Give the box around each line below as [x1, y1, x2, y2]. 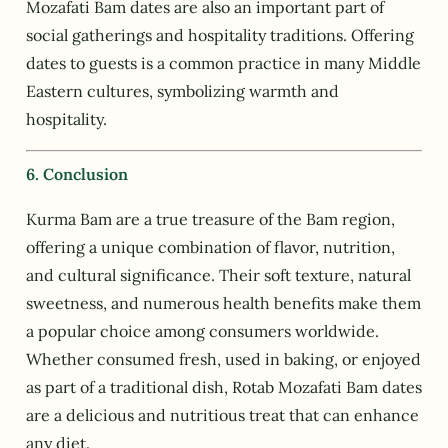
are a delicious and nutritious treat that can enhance [26, 405, 419, 426]
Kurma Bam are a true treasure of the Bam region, [26, 209, 395, 230]
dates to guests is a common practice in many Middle [26, 53, 421, 74]
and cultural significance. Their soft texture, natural [26, 265, 411, 286]
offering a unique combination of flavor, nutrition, [26, 237, 395, 258]
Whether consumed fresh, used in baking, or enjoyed [26, 349, 421, 370]
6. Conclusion [26, 164, 128, 185]
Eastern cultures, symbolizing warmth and [26, 81, 339, 102]
